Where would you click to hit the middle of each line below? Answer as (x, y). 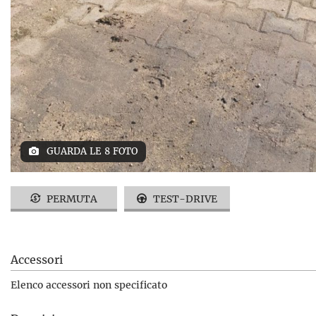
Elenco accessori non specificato (89, 285)
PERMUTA (70, 199)
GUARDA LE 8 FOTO (91, 151)
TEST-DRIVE (183, 199)
